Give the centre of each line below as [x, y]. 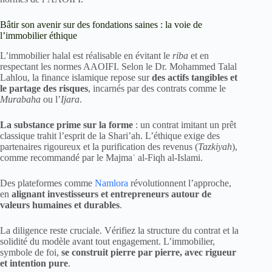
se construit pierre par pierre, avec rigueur [149, 253]
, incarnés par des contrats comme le [157, 89]
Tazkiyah [215, 147]
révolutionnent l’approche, [180, 183]
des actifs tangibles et [195, 78]
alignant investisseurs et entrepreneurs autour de [111, 194]
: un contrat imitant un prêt [185, 125]
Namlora [111, 183]
